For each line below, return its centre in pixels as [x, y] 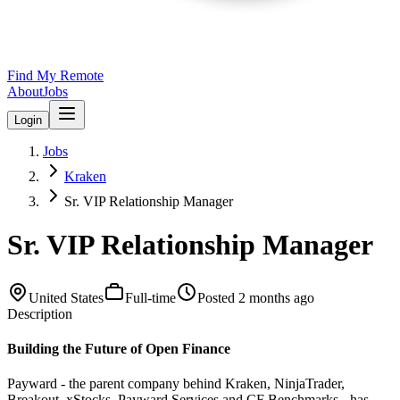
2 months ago [276, 297]
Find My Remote [55, 75]
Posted [216, 297]
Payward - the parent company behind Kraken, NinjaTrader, [176, 384]
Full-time [150, 297]
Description [40, 313]
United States [66, 297]
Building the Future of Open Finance [119, 349]
